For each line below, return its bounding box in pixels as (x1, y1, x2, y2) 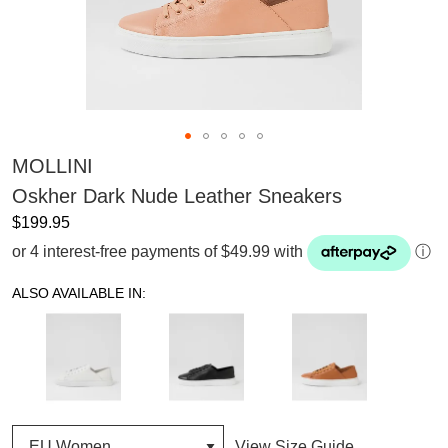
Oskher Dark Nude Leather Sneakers (12, 184, 342, 207)
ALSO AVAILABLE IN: (12, 284, 146, 301)
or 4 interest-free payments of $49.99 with (12, 242, 303, 260)
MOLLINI (12, 154, 93, 177)
